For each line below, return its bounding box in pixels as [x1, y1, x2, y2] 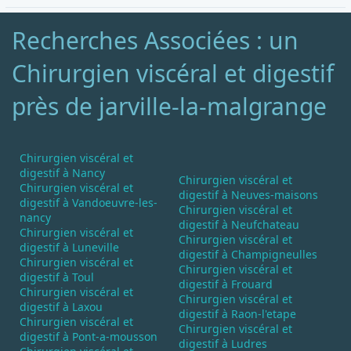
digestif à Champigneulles [179, 247, 317, 262]
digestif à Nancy [20, 165, 105, 180]
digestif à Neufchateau [179, 217, 299, 232]
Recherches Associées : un [12, 24, 299, 56]
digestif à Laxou [20, 299, 103, 314]
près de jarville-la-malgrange [12, 90, 327, 122]
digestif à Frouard [179, 277, 273, 291]
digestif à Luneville [20, 240, 119, 255]
